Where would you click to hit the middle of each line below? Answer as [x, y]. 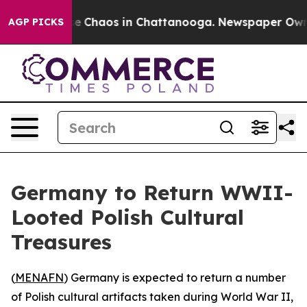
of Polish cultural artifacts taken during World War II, [152, 297]
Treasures [61, 242]
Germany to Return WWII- [152, 193]
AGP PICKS [36, 22]
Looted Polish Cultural [127, 217]
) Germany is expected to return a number [175, 278]
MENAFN [39, 278]
